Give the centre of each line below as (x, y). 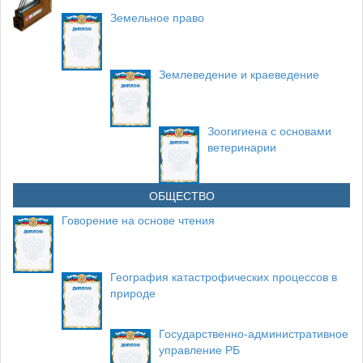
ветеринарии (242, 147)
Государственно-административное (254, 333)
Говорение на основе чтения (138, 220)
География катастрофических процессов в (224, 276)
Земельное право (157, 17)
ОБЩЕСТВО (181, 195)
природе (133, 293)
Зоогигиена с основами (269, 130)
